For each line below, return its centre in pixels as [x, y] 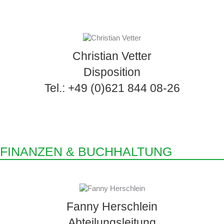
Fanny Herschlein [112, 206]
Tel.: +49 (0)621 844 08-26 [112, 88]
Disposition [112, 72]
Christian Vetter [112, 56]
